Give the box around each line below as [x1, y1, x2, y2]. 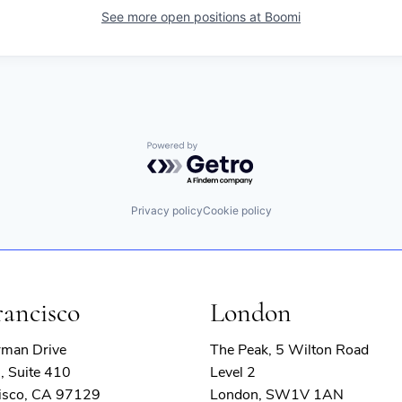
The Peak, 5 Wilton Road [209, 339, 369, 360]
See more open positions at [101, 9, 265, 24]
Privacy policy [130, 203, 203, 217]
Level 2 [209, 362, 256, 382]
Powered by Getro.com [146, 141, 304, 159]
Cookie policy [202, 203, 272, 217]
